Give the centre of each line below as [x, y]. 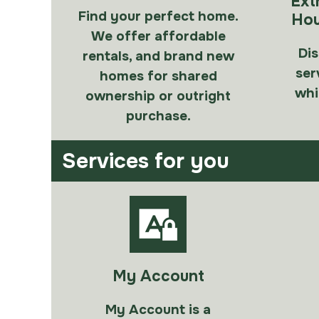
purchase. [158, 116]
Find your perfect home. [158, 16]
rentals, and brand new [158, 56]
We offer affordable [158, 36]
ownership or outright [158, 96]
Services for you [146, 161]
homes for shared [158, 76]
